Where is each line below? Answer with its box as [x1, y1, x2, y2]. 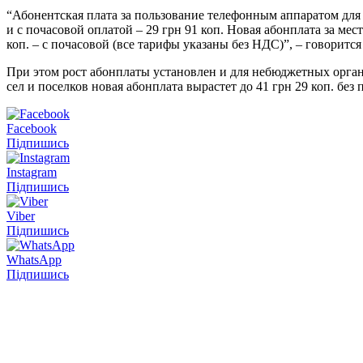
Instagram [6, 164, 57, 179]
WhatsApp [6, 252, 62, 267]
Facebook [6, 121, 57, 135]
